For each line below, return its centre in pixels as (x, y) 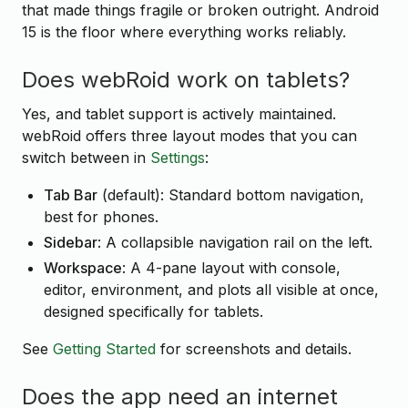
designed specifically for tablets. (153, 311)
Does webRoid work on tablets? (186, 80)
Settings (178, 157)
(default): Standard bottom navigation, (231, 194)
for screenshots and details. (254, 348)
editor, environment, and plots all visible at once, (211, 289)
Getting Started (104, 348)
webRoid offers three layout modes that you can (189, 135)
